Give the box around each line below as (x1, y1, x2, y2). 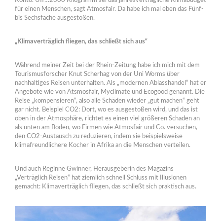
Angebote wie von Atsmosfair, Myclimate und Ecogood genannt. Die (15, 88, 205, 95)
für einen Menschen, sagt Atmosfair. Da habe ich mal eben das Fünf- (15, 5, 204, 12)
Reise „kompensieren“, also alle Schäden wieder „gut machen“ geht (15, 97, 199, 104)
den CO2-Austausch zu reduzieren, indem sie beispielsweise (15, 133, 183, 140)
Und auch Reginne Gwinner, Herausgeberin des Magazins (15, 165, 174, 172)
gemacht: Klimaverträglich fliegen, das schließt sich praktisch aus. (15, 183, 196, 190)
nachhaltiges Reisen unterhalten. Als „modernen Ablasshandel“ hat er (15, 79, 206, 86)
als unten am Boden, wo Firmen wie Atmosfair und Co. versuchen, (15, 124, 197, 131)
